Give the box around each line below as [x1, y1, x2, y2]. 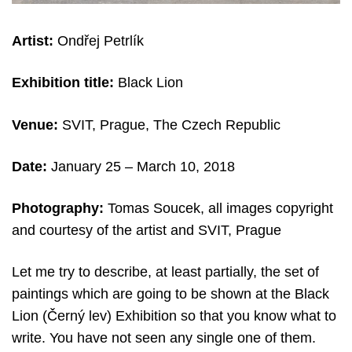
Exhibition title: [12, 75, 118, 91]
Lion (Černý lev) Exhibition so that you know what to [12, 308, 336, 324]
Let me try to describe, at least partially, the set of [12, 264, 319, 280]
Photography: [12, 200, 108, 216]
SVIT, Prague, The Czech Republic [58, 116, 280, 133]
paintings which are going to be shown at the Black [12, 286, 329, 302]
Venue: [12, 116, 58, 133]
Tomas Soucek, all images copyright [108, 200, 333, 216]
